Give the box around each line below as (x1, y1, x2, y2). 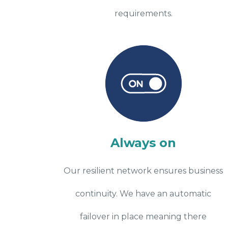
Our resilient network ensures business (64, 165, 223, 176)
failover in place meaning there (80, 211, 207, 221)
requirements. (114, 8, 173, 18)
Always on (110, 135, 177, 150)
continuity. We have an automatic (75, 188, 212, 198)
